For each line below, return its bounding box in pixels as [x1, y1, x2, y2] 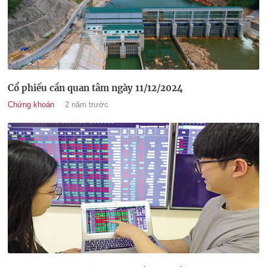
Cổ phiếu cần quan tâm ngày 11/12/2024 [8, 82, 183, 94]
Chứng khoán [8, 100, 54, 109]
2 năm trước [65, 100, 108, 109]
